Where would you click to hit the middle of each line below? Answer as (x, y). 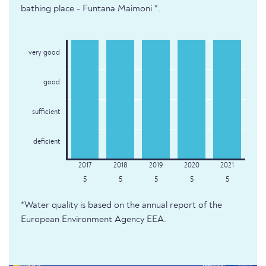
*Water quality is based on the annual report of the (121, 206)
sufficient (46, 113)
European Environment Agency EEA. (94, 220)
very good (44, 53)
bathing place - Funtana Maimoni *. (91, 9)
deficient (46, 142)
